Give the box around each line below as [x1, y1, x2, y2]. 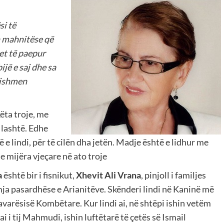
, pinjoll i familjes [141, 169, 206, 181]
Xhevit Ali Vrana [76, 169, 141, 181]
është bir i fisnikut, [3, 169, 76, 181]
